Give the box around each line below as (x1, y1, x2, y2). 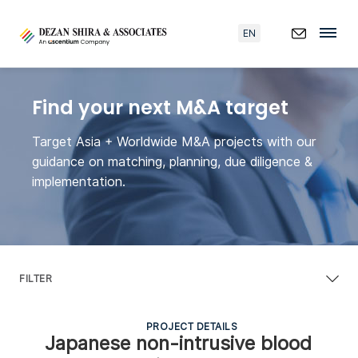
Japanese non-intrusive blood (45, 332, 312, 355)
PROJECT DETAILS (145, 320, 238, 332)
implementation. (32, 173, 125, 189)
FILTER (19, 272, 52, 284)
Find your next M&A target (32, 93, 288, 121)
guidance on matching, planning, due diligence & (32, 153, 312, 169)
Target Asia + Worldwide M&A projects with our (32, 133, 316, 149)
